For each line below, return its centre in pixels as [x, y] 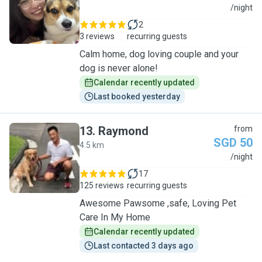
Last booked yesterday [137, 96]
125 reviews [102, 185]
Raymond [123, 131]
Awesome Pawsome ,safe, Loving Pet [158, 203]
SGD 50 [233, 143]
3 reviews [97, 36]
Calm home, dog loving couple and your [159, 54]
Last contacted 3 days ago [144, 246]
